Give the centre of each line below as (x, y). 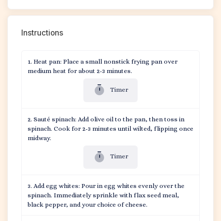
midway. (39, 138)
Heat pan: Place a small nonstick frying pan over (106, 61)
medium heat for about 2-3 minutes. (80, 71)
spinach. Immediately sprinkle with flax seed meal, (103, 195)
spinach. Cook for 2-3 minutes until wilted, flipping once (110, 128)
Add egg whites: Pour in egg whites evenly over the (109, 186)
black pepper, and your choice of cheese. (88, 205)
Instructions (42, 33)
